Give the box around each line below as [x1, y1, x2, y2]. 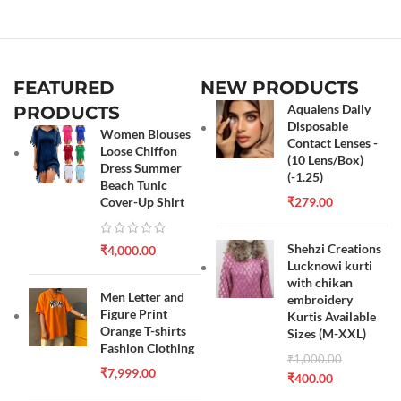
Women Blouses [100, 126, 192, 141]
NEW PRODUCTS [200, 77, 359, 98]
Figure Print [100, 306, 168, 321]
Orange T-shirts [100, 323, 187, 338]
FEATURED [13, 77, 115, 98]
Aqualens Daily [287, 101, 371, 116]
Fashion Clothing [100, 340, 195, 355]
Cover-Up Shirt [100, 194, 185, 209]
